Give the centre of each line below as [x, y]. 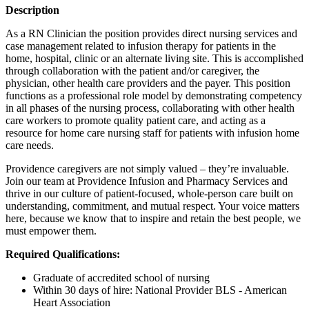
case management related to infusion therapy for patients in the [141, 46]
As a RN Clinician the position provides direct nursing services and [151, 34]
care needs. [30, 146]
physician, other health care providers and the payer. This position [148, 83]
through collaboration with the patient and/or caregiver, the [132, 71]
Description [32, 10]
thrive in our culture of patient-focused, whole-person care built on [149, 194]
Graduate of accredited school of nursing [121, 278]
